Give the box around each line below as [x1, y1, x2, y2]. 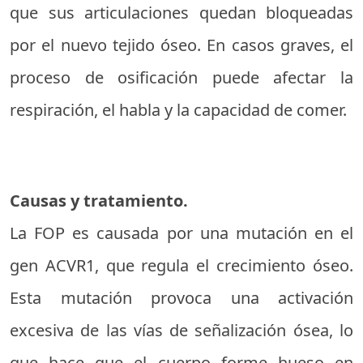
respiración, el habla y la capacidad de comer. [10, 99, 347, 121]
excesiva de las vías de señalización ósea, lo [10, 319, 353, 341]
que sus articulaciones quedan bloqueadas [10, 2, 353, 23]
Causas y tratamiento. [10, 190, 188, 211]
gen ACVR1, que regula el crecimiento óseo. [10, 254, 353, 276]
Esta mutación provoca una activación [10, 287, 353, 309]
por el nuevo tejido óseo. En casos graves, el [10, 34, 353, 56]
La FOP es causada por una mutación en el [10, 222, 353, 244]
